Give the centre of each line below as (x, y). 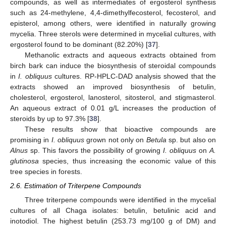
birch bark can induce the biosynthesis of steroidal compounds (113, 65)
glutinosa (24, 161)
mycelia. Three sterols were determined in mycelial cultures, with (113, 34)
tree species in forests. (46, 171)
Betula (156, 139)
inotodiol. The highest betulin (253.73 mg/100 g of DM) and (113, 221)
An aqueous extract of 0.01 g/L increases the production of (113, 108)
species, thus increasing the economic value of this (127, 161)
